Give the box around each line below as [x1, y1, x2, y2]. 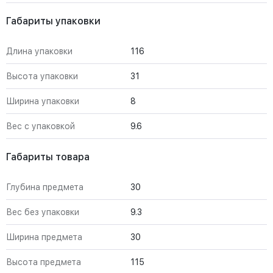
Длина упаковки [6, 46, 73, 56]
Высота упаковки [6, 71, 78, 81]
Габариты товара [6, 151, 90, 163]
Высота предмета [6, 257, 81, 267]
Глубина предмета [6, 182, 83, 192]
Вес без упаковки [6, 207, 79, 217]
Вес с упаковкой [6, 121, 75, 131]
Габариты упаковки [6, 15, 101, 27]
